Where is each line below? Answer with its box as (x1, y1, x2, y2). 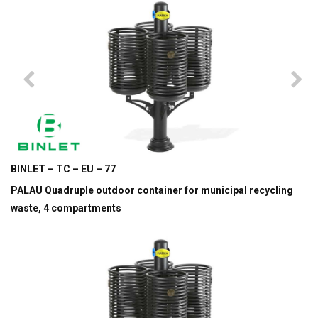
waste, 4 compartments (11, 202, 121, 214)
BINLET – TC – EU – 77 (11, 163, 116, 175)
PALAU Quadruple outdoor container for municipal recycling (11, 185, 293, 197)
